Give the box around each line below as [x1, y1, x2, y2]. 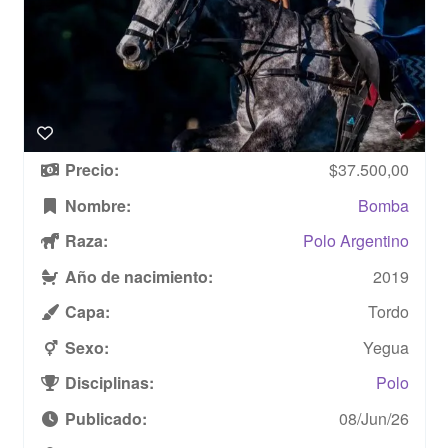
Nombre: [60, 193, 131, 217]
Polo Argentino [302, 229, 409, 253]
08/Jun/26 [338, 407, 409, 431]
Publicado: [60, 407, 147, 431]
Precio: [60, 158, 119, 182]
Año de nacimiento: [60, 265, 213, 289]
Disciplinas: [60, 371, 154, 395]
